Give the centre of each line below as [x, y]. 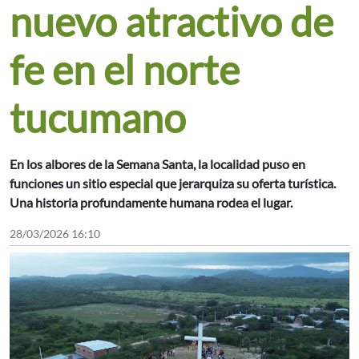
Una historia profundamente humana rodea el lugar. [151, 203]
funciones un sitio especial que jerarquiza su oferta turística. [173, 184]
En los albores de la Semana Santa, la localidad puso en [157, 164]
